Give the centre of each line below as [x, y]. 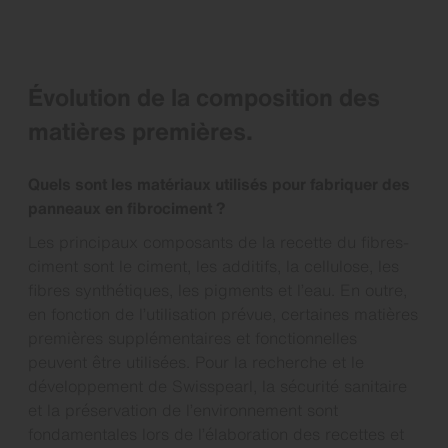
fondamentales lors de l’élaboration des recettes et [216, 434]
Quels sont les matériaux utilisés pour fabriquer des [219, 184]
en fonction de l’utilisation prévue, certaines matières [223, 314]
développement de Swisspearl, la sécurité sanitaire [217, 386]
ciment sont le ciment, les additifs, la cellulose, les [213, 266]
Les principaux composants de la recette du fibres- [218, 242]
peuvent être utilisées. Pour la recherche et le [196, 362]
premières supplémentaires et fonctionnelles [192, 338]
